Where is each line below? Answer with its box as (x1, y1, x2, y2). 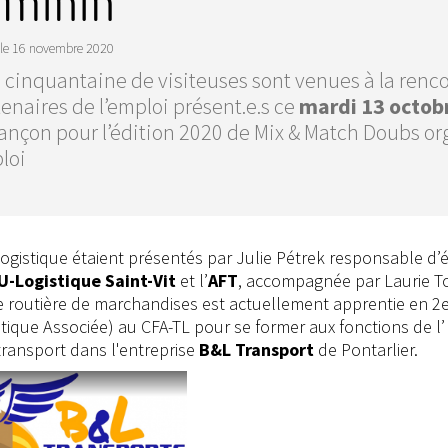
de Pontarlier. (314, 337, 418, 361)
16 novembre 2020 (12, 39, 114, 57)
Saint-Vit (105, 268, 176, 292)
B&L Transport (199, 337, 314, 361)
